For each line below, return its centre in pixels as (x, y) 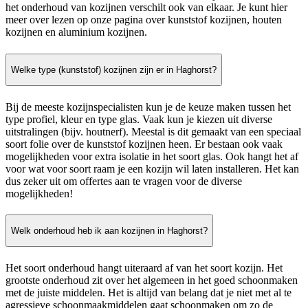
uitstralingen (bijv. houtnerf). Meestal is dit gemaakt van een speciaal (153, 131)
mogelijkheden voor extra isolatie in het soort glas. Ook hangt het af (152, 156)
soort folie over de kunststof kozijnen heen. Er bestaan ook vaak (144, 144)
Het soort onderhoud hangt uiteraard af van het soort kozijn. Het (144, 267)
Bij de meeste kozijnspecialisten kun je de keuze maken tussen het (148, 107)
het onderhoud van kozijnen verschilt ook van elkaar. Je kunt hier (146, 8)
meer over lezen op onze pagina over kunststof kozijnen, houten (144, 20)
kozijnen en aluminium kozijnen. (76, 32)
